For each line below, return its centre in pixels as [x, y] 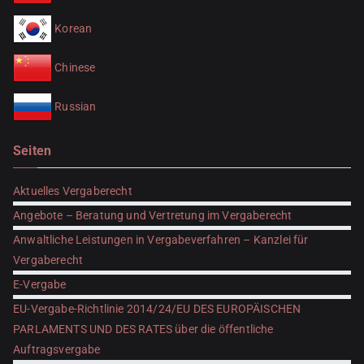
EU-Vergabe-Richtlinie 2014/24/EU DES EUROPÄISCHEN [157, 309]
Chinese [75, 68]
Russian [74, 107]
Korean [74, 29]
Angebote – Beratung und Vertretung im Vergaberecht [153, 216]
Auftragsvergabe [57, 350]
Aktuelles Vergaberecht [73, 191]
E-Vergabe [40, 285]
